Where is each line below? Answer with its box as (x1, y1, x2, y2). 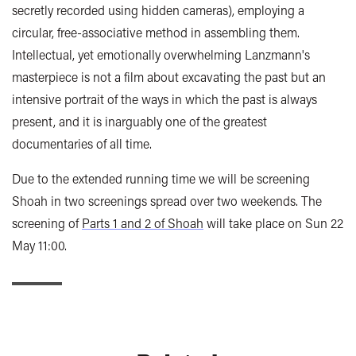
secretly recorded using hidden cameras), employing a (12, 2, 304, 19)
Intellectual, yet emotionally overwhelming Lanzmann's (12, 46, 310, 64)
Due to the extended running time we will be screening (12, 170, 310, 188)
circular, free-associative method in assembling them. (12, 24, 300, 41)
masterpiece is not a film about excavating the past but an (12, 68, 326, 86)
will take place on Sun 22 (203, 215, 343, 232)
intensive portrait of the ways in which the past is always (12, 91, 317, 108)
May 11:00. (12, 237, 67, 254)
